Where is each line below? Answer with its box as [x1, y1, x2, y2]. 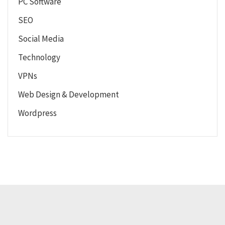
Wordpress [18, 107, 57, 119]
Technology [18, 51, 60, 63]
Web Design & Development [18, 88, 119, 100]
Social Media [18, 33, 64, 44]
